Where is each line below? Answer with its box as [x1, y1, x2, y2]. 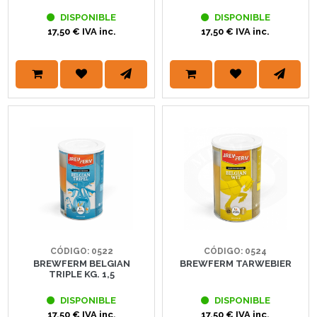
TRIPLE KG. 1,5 [48, 269, 115, 280]
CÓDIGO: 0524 [204, 246, 267, 257]
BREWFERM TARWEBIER [179, 258, 292, 270]
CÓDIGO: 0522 [50, 246, 113, 257]
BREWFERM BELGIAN [33, 258, 130, 270]
